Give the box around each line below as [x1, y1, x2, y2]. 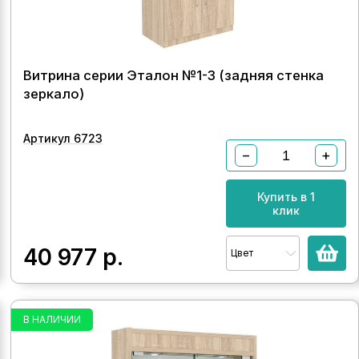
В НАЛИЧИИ [23, 313, 82, 325]
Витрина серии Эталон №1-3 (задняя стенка [23, 67, 325, 83]
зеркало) [23, 86, 85, 102]
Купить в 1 [256, 190, 315, 204]
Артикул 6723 [23, 131, 103, 145]
